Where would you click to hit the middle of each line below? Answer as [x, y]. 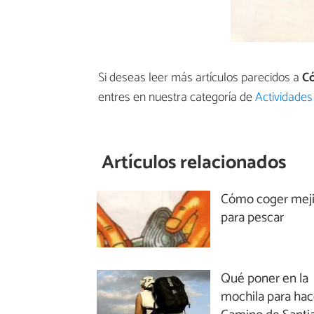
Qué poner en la [265, 278]
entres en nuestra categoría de [177, 98]
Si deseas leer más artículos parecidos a [200, 78]
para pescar [253, 217]
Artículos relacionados [194, 163]
